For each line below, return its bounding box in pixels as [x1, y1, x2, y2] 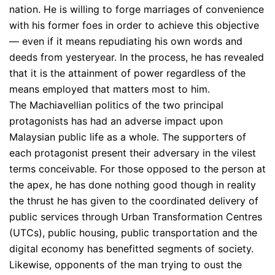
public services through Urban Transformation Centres [9, 211, 262, 223]
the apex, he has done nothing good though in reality [9, 179, 256, 191]
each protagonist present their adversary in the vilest [9, 147, 256, 159]
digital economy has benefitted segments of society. [9, 242, 254, 255]
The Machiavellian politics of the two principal [9, 99, 223, 111]
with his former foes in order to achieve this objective [9, 19, 259, 31]
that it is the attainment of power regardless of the [9, 67, 246, 79]
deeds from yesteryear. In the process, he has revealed [9, 51, 264, 63]
